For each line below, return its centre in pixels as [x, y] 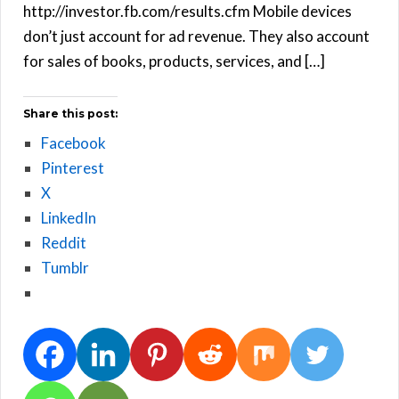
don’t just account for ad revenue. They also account [196, 36]
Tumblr [65, 267]
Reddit [64, 242]
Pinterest [73, 167]
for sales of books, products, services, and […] [174, 61]
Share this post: [70, 113]
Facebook [73, 142]
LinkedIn [69, 217]
